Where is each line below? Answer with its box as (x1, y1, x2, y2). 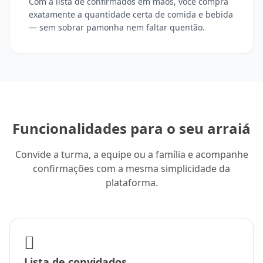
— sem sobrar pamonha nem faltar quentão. (29, 22, 205, 33)
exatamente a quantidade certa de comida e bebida (29, 9, 233, 21)
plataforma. (105, 176, 158, 190)
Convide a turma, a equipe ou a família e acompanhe (15, 148, 248, 161)
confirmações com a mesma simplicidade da (33, 162, 230, 176)
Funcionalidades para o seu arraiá (12, 119, 251, 139)
